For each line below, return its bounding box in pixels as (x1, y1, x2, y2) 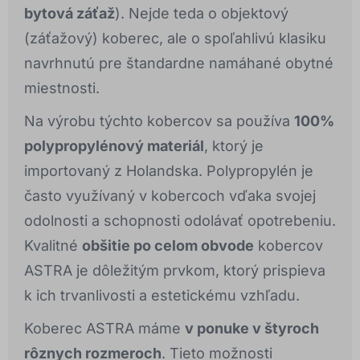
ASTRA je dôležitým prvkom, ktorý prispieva (24, 262, 325, 280)
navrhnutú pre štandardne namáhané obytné (24, 55, 333, 72)
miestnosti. (24, 80, 100, 97)
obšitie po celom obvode (82, 237, 254, 255)
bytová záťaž (24, 5, 115, 22)
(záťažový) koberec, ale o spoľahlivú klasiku (24, 30, 326, 47)
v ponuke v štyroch (185, 320, 319, 337)
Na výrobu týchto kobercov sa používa (24, 112, 294, 130)
